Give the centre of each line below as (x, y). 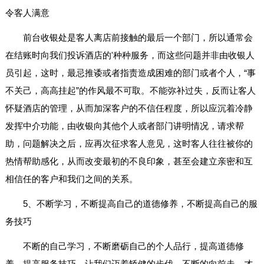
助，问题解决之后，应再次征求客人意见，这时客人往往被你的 (129, 144)
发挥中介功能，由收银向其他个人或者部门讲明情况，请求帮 (124, 126)
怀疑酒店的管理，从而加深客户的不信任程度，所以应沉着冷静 (129, 108)
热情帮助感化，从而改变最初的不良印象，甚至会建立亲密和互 (129, 161)
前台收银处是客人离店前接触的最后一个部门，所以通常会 (138, 38)
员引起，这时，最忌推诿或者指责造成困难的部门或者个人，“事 (130, 73)
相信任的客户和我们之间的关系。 (71, 179)
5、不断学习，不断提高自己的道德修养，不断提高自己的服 (140, 204)
